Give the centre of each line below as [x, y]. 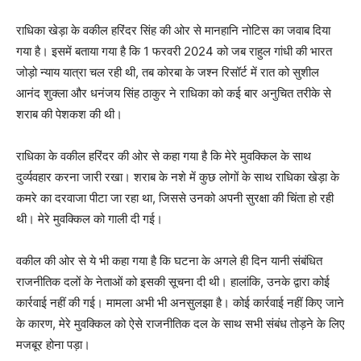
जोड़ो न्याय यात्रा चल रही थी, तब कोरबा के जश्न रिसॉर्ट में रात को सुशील [168, 72]
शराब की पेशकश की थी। [69, 114]
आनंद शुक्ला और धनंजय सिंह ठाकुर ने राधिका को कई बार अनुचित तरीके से [174, 93]
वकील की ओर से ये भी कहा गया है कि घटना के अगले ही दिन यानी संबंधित [169, 261]
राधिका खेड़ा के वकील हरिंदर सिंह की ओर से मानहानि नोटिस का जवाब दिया [173, 30]
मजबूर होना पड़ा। [53, 344]
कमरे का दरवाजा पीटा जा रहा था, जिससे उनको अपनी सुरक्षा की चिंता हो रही [175, 198]
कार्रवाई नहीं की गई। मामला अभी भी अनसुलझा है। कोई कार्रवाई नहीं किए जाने [180, 303]
